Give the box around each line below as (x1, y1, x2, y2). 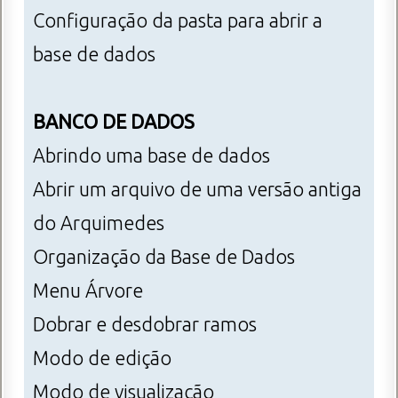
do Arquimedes (33, 212, 164, 235)
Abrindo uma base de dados (33, 145, 270, 167)
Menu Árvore (33, 280, 143, 302)
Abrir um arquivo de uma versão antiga (33, 179, 362, 201)
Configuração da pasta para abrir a (33, 10, 322, 32)
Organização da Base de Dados (33, 246, 295, 268)
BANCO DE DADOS (33, 111, 195, 133)
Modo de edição (33, 347, 171, 370)
